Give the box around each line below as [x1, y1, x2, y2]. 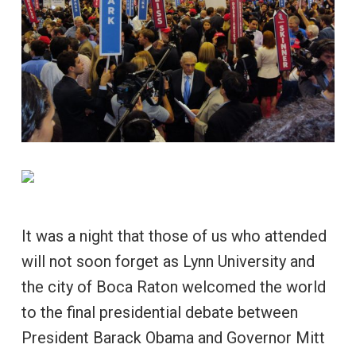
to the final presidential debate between [21, 302, 298, 322]
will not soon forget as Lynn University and [21, 251, 315, 271]
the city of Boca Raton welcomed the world [21, 277, 326, 296]
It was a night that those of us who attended [21, 226, 327, 246]
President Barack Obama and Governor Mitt [21, 327, 325, 347]
